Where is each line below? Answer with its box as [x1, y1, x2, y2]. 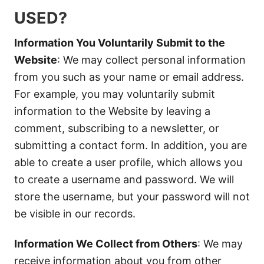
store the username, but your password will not [14, 190, 250, 203]
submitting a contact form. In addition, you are [14, 139, 247, 151]
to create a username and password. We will [14, 173, 234, 186]
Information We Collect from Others [14, 237, 197, 250]
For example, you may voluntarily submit [14, 88, 215, 100]
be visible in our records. [14, 207, 136, 220]
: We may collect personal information [57, 54, 246, 66]
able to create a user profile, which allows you [14, 156, 242, 169]
